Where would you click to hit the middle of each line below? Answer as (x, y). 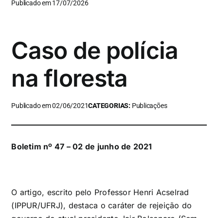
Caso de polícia (95, 51)
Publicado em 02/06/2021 (50, 106)
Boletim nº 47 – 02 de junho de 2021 (82, 147)
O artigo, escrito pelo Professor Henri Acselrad (100, 192)
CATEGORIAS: (110, 106)
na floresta (70, 78)
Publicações (149, 106)
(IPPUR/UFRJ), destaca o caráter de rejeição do (102, 206)
